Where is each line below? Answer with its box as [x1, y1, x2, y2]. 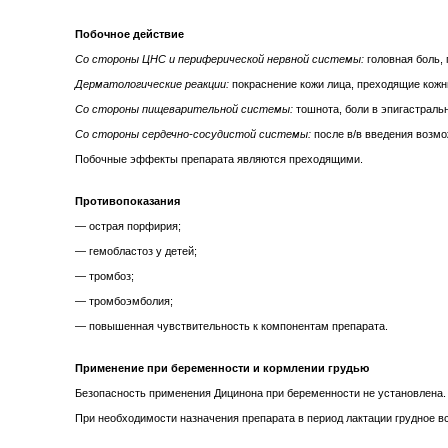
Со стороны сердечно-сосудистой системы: [75, 128, 311, 141]
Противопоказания [75, 195, 180, 208]
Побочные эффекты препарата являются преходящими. [75, 153, 363, 166]
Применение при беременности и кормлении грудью [75, 362, 369, 375]
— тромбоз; [75, 270, 134, 283]
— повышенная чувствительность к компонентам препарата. [75, 320, 388, 333]
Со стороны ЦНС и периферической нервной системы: [75, 53, 364, 66]
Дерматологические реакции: [75, 78, 229, 91]
